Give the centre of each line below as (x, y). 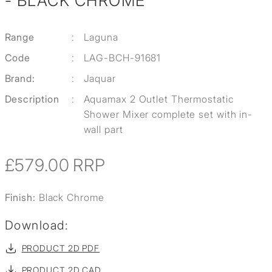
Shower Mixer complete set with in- (168, 114)
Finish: (22, 198)
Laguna (101, 37)
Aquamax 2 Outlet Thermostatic (158, 99)
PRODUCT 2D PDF (61, 248)
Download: (36, 226)
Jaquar (100, 79)
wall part (103, 130)
